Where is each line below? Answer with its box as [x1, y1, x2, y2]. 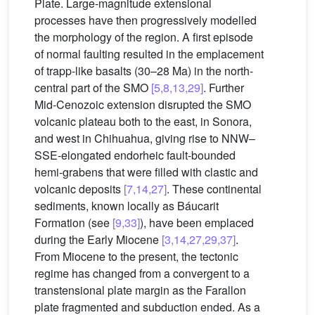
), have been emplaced [140, 214, 254, 231]
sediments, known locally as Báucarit [34, 197, 219, 214]
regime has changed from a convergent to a [34, 264, 250, 281]
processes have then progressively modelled [34, 11, 257, 28]
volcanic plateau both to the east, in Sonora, [34, 112, 252, 129]
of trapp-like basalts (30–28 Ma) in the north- [34, 62, 253, 79]
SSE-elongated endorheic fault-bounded [34, 146, 236, 163]
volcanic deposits [34, 180, 124, 197]
